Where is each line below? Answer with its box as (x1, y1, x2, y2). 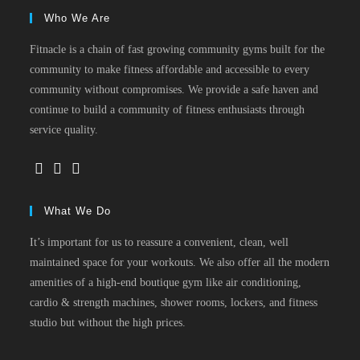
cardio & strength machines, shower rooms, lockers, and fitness (30, 297, 318, 309)
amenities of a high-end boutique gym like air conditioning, (30, 276, 302, 288)
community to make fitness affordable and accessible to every (30, 63, 310, 76)
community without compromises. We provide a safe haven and (30, 84, 319, 96)
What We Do (44, 205, 112, 217)
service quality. (30, 124, 99, 136)
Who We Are (44, 12, 111, 24)
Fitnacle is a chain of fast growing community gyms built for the (30, 43, 325, 55)
